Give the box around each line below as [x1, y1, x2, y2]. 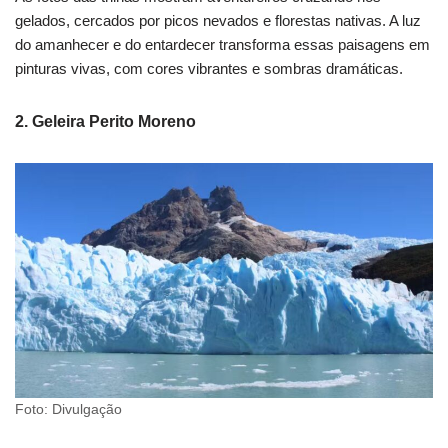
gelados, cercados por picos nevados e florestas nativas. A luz [15, 12, 421, 30]
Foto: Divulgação [15, 402, 122, 418]
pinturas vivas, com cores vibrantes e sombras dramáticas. [15, 60, 403, 78]
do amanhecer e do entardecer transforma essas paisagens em [15, 36, 430, 54]
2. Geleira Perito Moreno [15, 113, 196, 131]
